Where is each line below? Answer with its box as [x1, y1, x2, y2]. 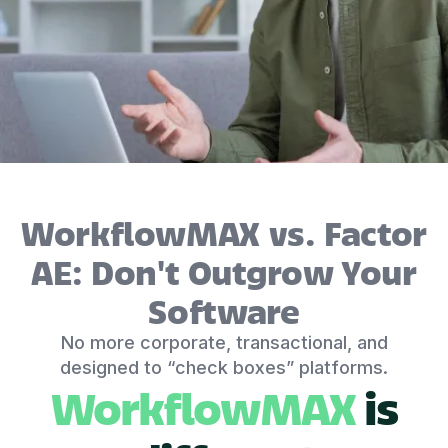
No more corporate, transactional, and [60, 331, 388, 353]
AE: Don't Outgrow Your [31, 247, 417, 294]
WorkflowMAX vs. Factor [20, 208, 428, 255]
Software [148, 286, 300, 333]
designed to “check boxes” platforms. [60, 356, 388, 378]
